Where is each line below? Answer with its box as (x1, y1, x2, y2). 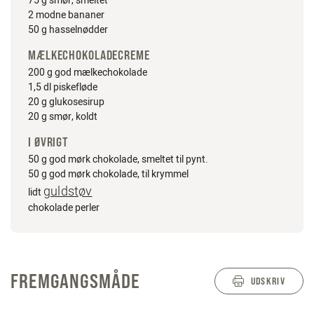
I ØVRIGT (28, 135, 69, 150)
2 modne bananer (28, 8, 104, 22)
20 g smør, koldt (28, 109, 97, 124)
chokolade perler (28, 200, 100, 215)
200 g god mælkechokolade (28, 65, 147, 80)
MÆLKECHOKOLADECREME (28, 48, 150, 63)
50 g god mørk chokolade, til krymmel (28, 167, 189, 182)
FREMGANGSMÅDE (11, 269, 140, 292)
